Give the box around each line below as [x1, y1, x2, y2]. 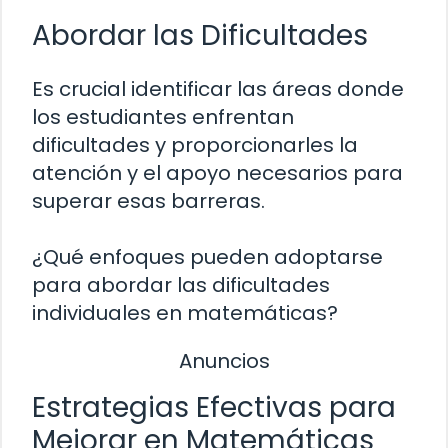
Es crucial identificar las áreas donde [32, 75, 404, 104]
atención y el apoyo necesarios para [32, 159, 403, 188]
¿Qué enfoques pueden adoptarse [32, 243, 383, 272]
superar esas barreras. [32, 187, 265, 216]
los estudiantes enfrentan [32, 103, 294, 132]
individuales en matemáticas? [32, 299, 338, 328]
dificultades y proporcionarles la [32, 131, 358, 160]
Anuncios [178, 347, 270, 376]
